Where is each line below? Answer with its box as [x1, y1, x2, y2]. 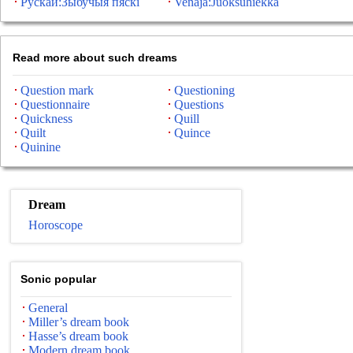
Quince [174, 126, 210, 139]
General [28, 301, 68, 314]
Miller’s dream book [28, 315, 129, 329]
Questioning [174, 84, 235, 97]
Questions [174, 98, 224, 111]
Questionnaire [20, 98, 90, 111]
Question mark [20, 84, 94, 97]
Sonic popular [20, 273, 96, 285]
